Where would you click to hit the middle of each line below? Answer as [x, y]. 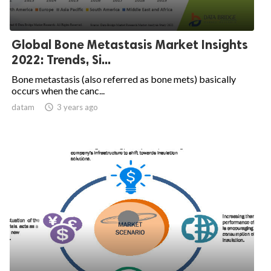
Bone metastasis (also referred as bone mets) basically [124, 79]
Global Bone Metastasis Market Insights [130, 44]
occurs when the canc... [58, 90]
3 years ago [77, 107]
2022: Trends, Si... [61, 60]
